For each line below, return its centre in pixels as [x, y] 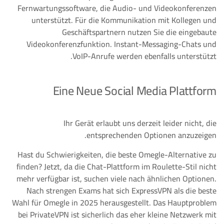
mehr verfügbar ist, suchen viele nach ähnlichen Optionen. [116, 178]
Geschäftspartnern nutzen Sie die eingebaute [139, 32]
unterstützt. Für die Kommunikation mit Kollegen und [124, 20]
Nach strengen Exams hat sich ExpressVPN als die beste [121, 190]
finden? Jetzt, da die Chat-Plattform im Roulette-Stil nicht [116, 166]
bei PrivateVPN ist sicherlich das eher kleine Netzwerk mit [117, 214]
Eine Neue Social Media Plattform [134, 91]
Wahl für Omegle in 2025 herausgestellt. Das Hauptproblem [114, 202]
